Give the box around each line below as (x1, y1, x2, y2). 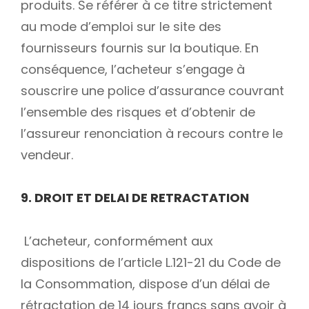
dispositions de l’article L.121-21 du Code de (21, 253, 281, 271)
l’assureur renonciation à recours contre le (21, 124, 283, 142)
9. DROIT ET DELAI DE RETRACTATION (21, 189, 249, 207)
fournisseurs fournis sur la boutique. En (21, 39, 259, 57)
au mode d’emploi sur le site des (21, 17, 221, 35)
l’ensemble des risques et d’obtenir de (21, 103, 255, 121)
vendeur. (21, 146, 73, 163)
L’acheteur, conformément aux (21, 232, 213, 250)
